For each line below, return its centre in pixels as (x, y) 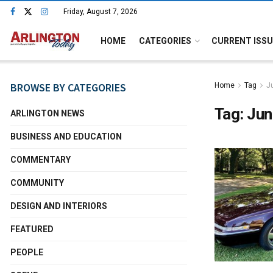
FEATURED (32, 229)
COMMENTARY (41, 160)
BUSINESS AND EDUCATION (66, 136)
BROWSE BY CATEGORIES (68, 87)
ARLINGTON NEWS (48, 113)
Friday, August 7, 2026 (101, 12)
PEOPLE (27, 252)
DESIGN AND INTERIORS (59, 206)
